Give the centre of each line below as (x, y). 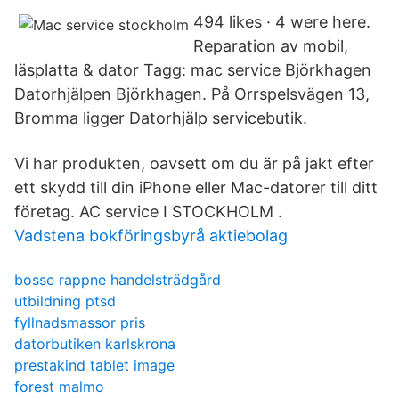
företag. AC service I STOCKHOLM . (148, 212)
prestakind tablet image (94, 365)
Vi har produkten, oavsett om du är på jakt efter (194, 163)
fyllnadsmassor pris (80, 322)
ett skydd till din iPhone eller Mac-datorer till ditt (196, 187)
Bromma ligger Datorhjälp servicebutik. (161, 118)
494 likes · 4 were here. (282, 22)
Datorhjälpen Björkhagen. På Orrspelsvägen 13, (192, 94)
